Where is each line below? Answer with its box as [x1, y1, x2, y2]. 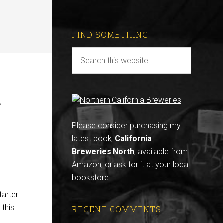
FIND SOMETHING [72, 29, 148, 40]
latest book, [72, 134, 115, 143]
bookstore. [72, 173, 111, 182]
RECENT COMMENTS [72, 204, 161, 214]
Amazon [72, 160, 101, 169]
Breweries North [72, 147, 134, 156]
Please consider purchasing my [72, 121, 181, 130]
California [115, 134, 152, 143]
